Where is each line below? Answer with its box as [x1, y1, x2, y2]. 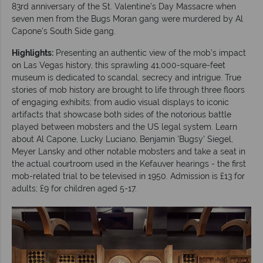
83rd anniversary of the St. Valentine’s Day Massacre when [12, 1, 236, 11]
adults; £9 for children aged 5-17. [12, 183, 137, 193]
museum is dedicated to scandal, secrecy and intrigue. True [12, 72, 241, 82]
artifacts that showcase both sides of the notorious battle [12, 109, 231, 119]
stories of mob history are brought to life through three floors [12, 85, 245, 95]
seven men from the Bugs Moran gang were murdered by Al [12, 14, 243, 23]
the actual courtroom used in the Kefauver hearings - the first [12, 159, 246, 168]
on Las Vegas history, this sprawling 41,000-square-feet [12, 60, 225, 70]
